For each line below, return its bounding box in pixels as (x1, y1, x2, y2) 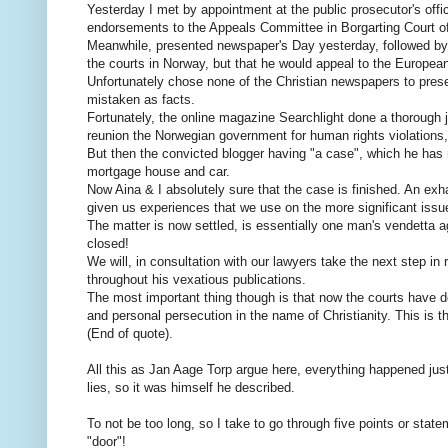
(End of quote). (87, 326, 173, 342)
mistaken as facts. (87, 92, 195, 108)
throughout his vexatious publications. (87, 272, 306, 288)
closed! (87, 236, 129, 252)
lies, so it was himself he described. (87, 380, 295, 396)
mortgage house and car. (87, 164, 230, 180)
